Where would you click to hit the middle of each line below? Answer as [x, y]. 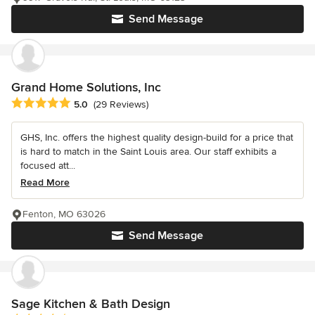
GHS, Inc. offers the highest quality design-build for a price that [157, 138]
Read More [45, 183]
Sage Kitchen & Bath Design [91, 304]
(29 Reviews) [121, 105]
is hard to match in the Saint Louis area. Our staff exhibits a [148, 152]
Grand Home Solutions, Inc [86, 88]
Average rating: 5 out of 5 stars [86, 104]
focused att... [48, 166]
